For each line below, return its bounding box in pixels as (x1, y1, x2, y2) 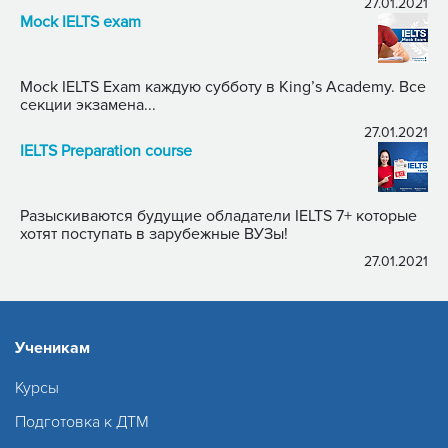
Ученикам (15, 337, 90, 358)
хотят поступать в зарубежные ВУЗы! (20, 223, 288, 244)
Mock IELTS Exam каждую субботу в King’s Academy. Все (20, 76, 426, 97)
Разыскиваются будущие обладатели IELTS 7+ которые (20, 205, 356, 226)
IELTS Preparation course (20, 140, 192, 161)
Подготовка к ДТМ (15, 411, 149, 432)
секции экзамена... (20, 94, 156, 115)
